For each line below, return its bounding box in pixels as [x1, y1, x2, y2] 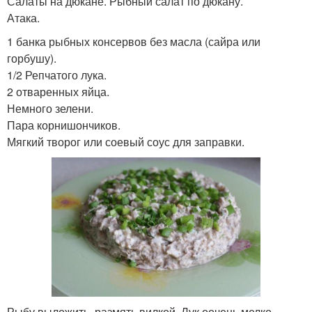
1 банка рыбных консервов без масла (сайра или [7, 33, 260, 49]
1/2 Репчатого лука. [7, 66, 107, 83]
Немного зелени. [7, 100, 93, 116]
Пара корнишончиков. [7, 116, 120, 133]
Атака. [7, 9, 40, 26]
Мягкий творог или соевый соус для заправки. [7, 133, 244, 150]
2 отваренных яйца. [7, 83, 109, 100]
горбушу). [7, 49, 56, 66]
